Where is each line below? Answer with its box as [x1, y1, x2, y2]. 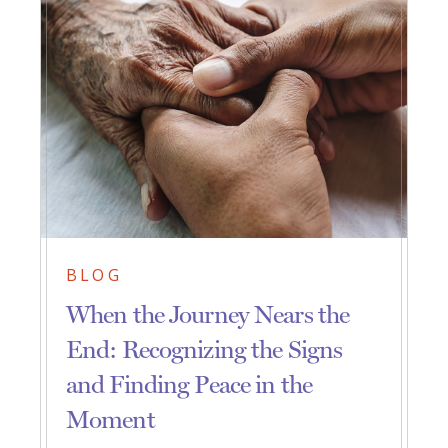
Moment [66, 405, 157, 435]
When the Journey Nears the [66, 300, 350, 330]
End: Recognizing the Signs [66, 335, 343, 365]
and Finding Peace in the [66, 370, 312, 400]
